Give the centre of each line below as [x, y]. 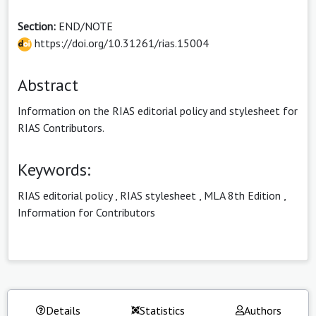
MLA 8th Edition [242, 195]
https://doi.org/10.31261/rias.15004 [120, 43]
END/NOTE [86, 26]
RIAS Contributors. [61, 127]
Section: [38, 26]
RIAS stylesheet [158, 195]
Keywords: [54, 169]
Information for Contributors [86, 212]
